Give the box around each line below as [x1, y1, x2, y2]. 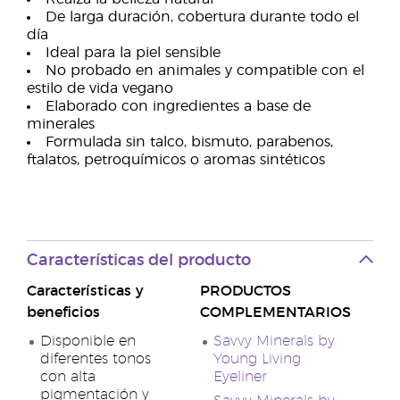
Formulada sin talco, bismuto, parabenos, [46, 135, 333, 149]
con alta [40, 370, 96, 384]
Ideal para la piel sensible [46, 46, 221, 60]
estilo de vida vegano [27, 81, 173, 96]
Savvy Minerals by [213, 334, 335, 348]
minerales [27, 117, 95, 131]
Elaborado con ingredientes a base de [46, 99, 311, 113]
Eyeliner [213, 370, 267, 384]
